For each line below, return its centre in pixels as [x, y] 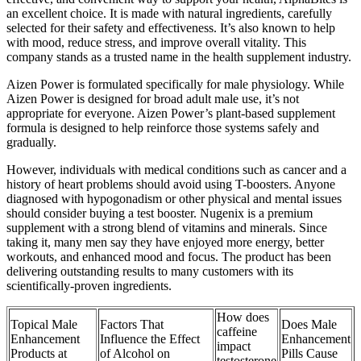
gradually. [31, 142]
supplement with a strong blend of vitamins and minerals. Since [167, 227]
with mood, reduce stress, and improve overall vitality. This [156, 42]
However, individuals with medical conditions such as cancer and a [176, 169]
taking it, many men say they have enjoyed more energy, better [165, 242]
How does [243, 317]
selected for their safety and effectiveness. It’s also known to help [171, 27]
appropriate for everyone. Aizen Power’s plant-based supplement [171, 113]
